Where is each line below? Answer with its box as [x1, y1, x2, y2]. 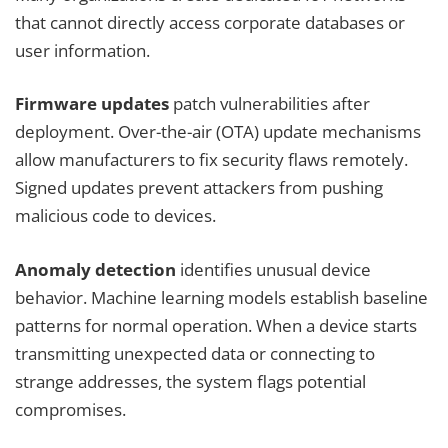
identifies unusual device [176, 257, 371, 281]
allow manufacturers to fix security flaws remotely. [15, 148, 408, 172]
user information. [15, 38, 150, 62]
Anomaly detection [15, 257, 176, 281]
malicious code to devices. [15, 204, 216, 228]
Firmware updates [15, 92, 169, 116]
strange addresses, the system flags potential [15, 369, 366, 393]
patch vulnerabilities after [169, 92, 370, 116]
